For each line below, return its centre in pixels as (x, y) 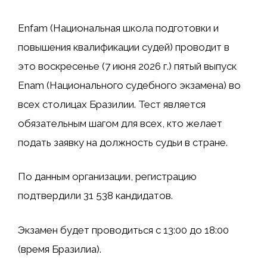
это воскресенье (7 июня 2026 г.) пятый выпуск (127, 66)
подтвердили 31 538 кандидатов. (95, 196)
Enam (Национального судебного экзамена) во (129, 85)
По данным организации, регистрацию (107, 177)
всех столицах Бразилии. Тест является (112, 104)
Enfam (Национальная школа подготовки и (118, 28)
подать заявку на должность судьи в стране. (123, 142)
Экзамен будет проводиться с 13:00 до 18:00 (123, 230)
